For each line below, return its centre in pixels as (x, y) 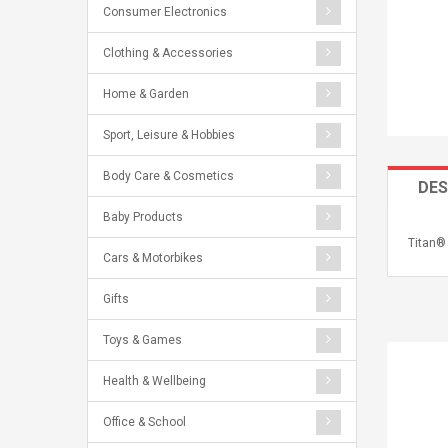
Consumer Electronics (165, 12)
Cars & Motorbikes (153, 258)
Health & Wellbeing (154, 381)
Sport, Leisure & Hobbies (169, 135)
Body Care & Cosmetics (168, 176)
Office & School (144, 422)
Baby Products (143, 217)
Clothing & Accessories (168, 53)
